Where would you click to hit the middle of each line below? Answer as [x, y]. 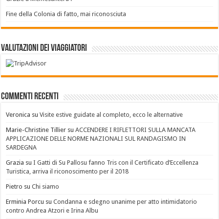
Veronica [18, 115]
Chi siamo [46, 187]
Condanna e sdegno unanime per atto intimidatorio [125, 202]
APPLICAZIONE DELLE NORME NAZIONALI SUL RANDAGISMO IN [96, 139]
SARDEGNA [22, 148]
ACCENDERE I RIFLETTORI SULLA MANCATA [136, 130]
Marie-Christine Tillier [36, 130]
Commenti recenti [30, 97]
